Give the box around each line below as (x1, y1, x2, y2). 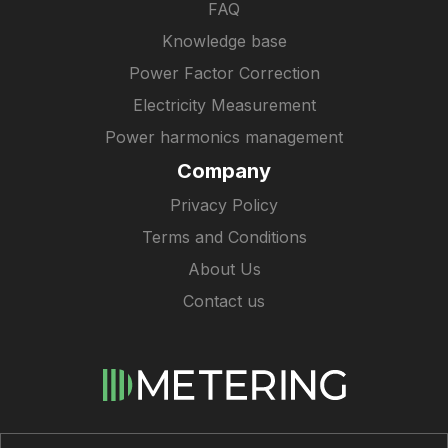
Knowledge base (161, 31, 287, 51)
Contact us (183, 291, 265, 311)
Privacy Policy (170, 195, 278, 215)
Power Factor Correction (128, 63, 320, 83)
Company (177, 159, 271, 183)
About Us (187, 259, 261, 279)
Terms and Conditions (141, 227, 307, 247)
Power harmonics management (105, 127, 343, 147)
